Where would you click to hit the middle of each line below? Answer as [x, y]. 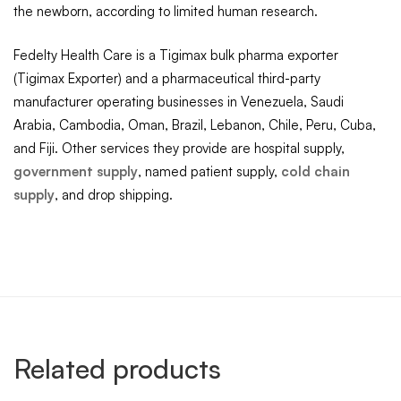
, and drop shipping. [114, 194]
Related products [117, 368]
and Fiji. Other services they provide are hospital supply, [179, 148]
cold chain [316, 171]
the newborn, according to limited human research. [166, 12]
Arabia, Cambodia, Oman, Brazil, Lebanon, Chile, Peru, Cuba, [195, 124]
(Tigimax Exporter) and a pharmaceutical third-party [167, 78]
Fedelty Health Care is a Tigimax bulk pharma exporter [176, 55]
